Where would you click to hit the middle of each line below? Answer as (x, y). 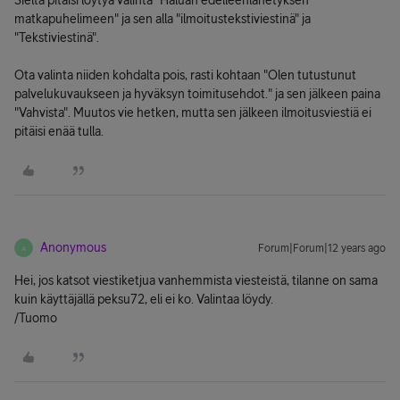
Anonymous (73, 247)
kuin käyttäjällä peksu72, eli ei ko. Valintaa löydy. (144, 299)
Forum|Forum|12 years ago (322, 248)
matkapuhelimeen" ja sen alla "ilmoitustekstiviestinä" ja (162, 19)
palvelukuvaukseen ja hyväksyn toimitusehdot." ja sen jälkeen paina (197, 94)
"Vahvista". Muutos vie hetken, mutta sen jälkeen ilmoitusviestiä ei (193, 112)
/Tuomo (36, 318)
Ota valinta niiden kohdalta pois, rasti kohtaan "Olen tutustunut (185, 75)
